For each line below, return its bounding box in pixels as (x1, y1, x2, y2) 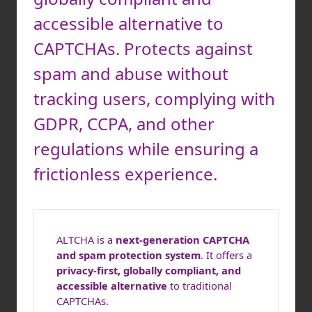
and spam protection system (56, 247, 201, 262)
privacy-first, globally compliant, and (56, 263, 241, 277)
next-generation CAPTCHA (116, 232, 249, 247)
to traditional (167, 278, 232, 292)
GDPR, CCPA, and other (33, 111, 214, 135)
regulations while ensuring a (33, 136, 258, 160)
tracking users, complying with (33, 86, 275, 110)
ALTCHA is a (56, 232, 116, 247)
